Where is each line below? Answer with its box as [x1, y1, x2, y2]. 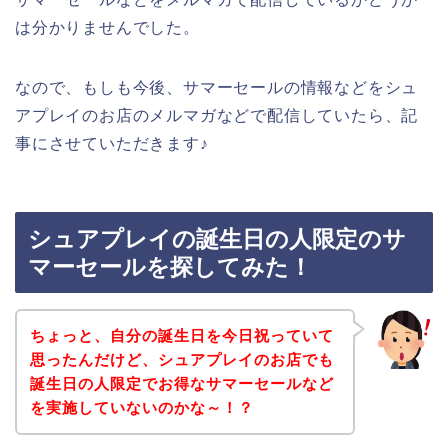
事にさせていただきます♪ [15, 134, 209, 152]
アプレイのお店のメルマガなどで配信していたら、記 [15, 106, 419, 124]
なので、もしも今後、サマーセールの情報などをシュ [15, 78, 419, 96]
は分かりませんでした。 [15, 18, 200, 36]
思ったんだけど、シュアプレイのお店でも [29, 350, 334, 368]
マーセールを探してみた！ [28, 254, 312, 281]
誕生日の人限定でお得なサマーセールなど [29, 374, 334, 392]
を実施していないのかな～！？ [29, 398, 254, 416]
